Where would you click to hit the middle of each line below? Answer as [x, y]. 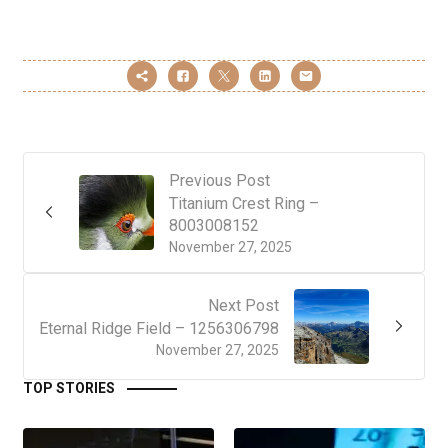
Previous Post [219, 180]
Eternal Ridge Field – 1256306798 [159, 328]
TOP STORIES [69, 387]
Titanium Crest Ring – [244, 203]
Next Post [243, 305]
